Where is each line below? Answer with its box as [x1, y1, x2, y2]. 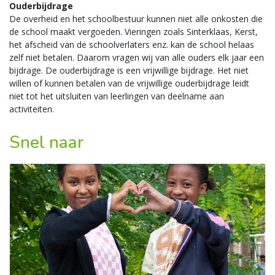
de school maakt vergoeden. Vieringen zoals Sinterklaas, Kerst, [9, 26, 258, 37]
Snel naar [9, 131, 84, 154]
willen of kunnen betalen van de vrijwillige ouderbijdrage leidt [9, 77, 249, 89]
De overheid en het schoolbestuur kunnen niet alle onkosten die [9, 13, 263, 25]
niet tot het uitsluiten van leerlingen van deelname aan [9, 90, 224, 102]
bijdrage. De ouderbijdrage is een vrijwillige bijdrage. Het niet [9, 64, 249, 76]
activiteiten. [9, 103, 56, 115]
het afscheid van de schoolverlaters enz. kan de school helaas [9, 39, 254, 50]
